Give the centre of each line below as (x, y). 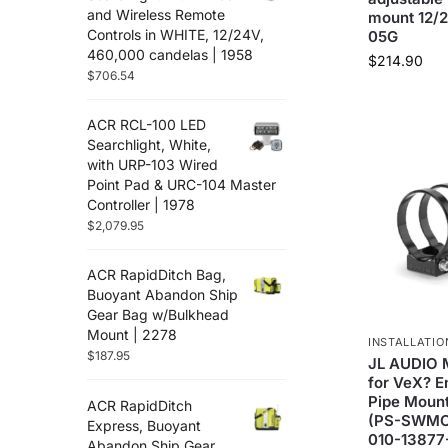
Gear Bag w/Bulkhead (158, 315)
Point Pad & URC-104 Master (181, 185)
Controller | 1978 (141, 205)
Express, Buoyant (144, 425)
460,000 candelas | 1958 (170, 54)
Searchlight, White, (149, 145)
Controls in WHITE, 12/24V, (175, 34)
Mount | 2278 (132, 335)
